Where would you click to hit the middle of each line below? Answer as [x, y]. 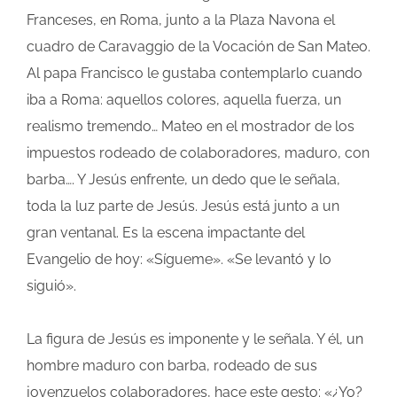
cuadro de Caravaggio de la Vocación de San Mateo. [198, 47]
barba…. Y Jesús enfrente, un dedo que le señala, [183, 180]
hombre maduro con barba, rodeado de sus [172, 366]
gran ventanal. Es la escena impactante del [166, 233]
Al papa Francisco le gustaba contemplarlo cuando [195, 74]
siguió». [51, 286]
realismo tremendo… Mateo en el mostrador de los [191, 127]
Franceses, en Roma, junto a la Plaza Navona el [181, 20]
